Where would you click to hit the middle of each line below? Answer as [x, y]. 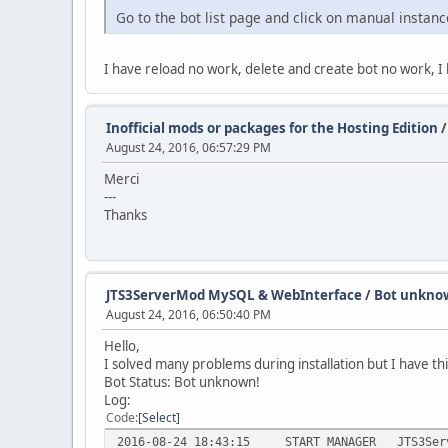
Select [159, 418]
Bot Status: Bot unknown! [182, 382]
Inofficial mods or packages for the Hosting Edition [272, 128]
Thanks [125, 215]
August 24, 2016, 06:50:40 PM [188, 315]
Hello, [122, 346]
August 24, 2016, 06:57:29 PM [188, 148]
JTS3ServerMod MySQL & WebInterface [234, 295]
